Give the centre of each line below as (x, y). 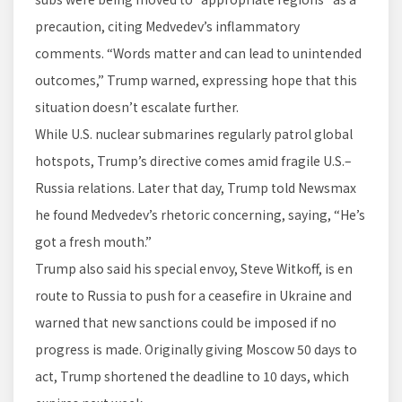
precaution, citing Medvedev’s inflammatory (167, 26)
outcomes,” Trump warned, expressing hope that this (196, 80)
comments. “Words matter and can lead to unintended (198, 53)
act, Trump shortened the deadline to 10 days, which (192, 376)
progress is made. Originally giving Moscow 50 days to (196, 350)
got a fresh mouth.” (93, 242)
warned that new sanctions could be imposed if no (186, 323)
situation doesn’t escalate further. (137, 107)
